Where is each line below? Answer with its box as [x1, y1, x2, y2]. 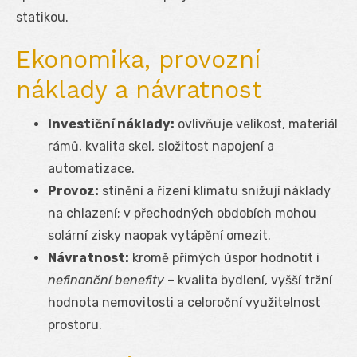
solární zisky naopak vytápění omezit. [48, 227, 271, 243]
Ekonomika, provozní [16, 45, 261, 73]
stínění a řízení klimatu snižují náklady [99, 182, 331, 198]
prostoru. [48, 316, 102, 332]
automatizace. [48, 160, 135, 176]
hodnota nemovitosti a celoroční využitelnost [48, 294, 320, 310]
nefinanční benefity [48, 272, 164, 288]
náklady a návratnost [16, 75, 262, 104]
